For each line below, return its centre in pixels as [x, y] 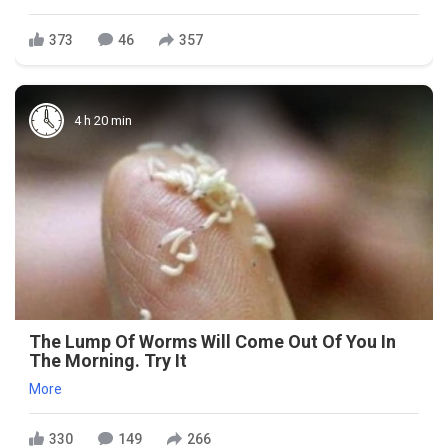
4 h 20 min [103, 120]
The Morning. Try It [108, 361]
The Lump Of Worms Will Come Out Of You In [212, 342]
